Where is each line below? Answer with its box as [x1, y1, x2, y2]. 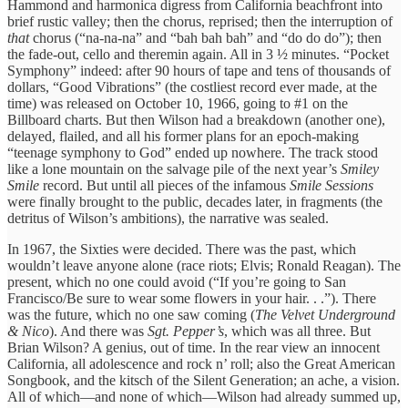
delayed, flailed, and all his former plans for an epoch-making [7, 127, 359, 144]
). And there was [49, 322, 148, 339]
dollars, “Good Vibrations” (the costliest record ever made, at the [7, 78, 377, 95]
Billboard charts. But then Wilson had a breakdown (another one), [7, 111, 385, 127]
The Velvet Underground [255, 306, 395, 322]
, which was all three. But [224, 322, 371, 339]
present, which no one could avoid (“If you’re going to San [7, 273, 346, 290]
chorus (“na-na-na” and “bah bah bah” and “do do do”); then [29, 29, 382, 46]
